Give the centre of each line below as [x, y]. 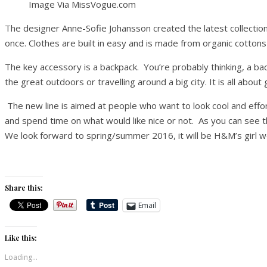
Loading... [21, 257]
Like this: [21, 238]
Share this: [24, 188]
